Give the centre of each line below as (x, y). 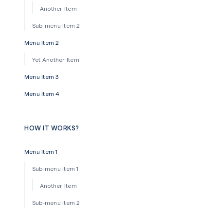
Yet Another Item (56, 59)
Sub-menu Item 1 (55, 168)
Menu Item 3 (42, 76)
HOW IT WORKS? (52, 127)
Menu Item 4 (42, 93)
